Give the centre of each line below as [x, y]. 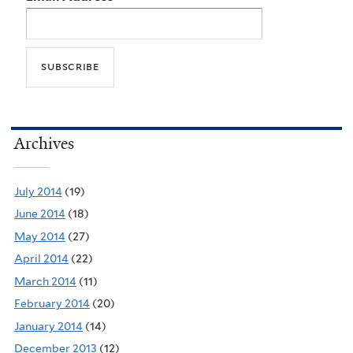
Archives [44, 144]
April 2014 [41, 259]
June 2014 [40, 214]
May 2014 [40, 236]
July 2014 [38, 191]
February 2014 [52, 304]
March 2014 [45, 281]
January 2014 [48, 326]
